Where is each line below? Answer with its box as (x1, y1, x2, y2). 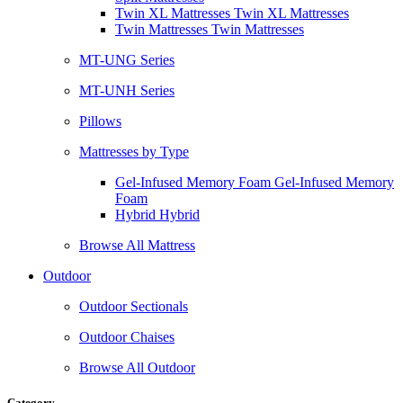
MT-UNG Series (79, 52, 175, 67)
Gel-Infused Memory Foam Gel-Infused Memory (115, 175, 394, 190)
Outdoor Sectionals (79, 299, 188, 314)
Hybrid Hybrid (115, 207, 200, 222)
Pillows (79, 113, 121, 129)
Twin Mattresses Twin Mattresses (115, 22, 304, 37)
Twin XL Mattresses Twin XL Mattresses (115, 5, 349, 21)
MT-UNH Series (79, 83, 175, 98)
